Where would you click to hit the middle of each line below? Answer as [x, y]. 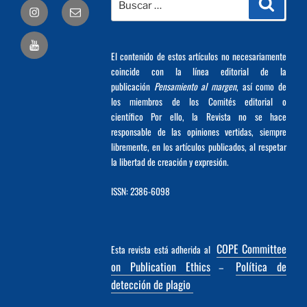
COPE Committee [251, 249]
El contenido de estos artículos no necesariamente [198, 57]
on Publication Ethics [160, 267]
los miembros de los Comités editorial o [198, 102]
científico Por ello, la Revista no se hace [198, 117]
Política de [261, 267]
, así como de [261, 87]
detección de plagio [152, 285]
